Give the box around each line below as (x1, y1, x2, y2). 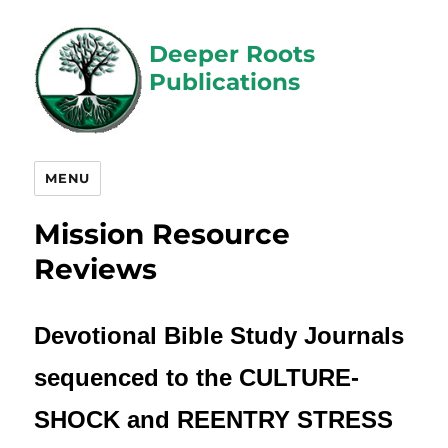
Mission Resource (34, 216, 291, 251)
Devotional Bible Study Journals (34, 321, 405, 349)
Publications (149, 68, 301, 97)
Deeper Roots (149, 40, 316, 69)
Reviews (34, 251, 158, 286)
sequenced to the (34, 363, 240, 391)
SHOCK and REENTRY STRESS (34, 405, 394, 433)
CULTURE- (239, 363, 360, 391)
